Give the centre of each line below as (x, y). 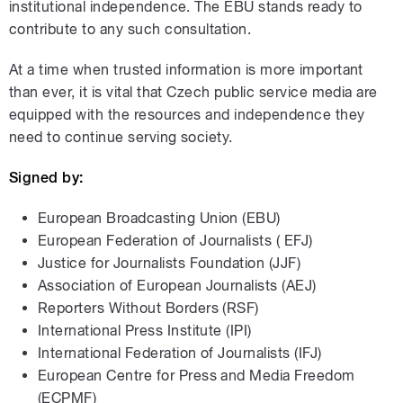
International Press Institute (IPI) (145, 330)
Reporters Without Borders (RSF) (148, 308)
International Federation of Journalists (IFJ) (180, 353)
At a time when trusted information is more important (186, 69)
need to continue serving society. (121, 137)
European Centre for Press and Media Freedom (197, 375)
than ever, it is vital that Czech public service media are (193, 92)
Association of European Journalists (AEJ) (177, 285)
